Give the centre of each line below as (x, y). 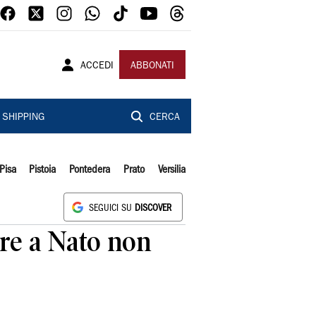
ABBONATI (152, 66)
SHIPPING (23, 118)
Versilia (171, 170)
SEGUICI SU (112, 208)
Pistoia (43, 170)
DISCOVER (153, 208)
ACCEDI (97, 66)
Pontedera (90, 170)
